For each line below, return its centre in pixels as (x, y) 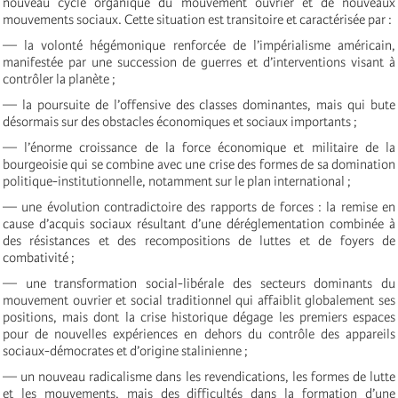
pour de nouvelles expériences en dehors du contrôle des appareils (199, 334)
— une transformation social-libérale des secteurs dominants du (199, 284)
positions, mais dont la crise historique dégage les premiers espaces (199, 318)
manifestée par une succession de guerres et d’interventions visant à (199, 63)
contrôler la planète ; (59, 80)
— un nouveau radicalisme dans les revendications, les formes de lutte (199, 377)
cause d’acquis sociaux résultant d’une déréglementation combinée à (199, 224)
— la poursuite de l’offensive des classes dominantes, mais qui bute (199, 105)
